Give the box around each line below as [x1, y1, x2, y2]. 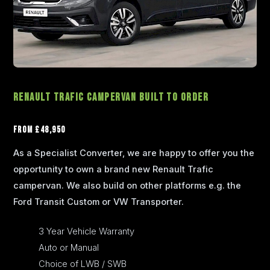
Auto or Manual [36, 242, 99, 254]
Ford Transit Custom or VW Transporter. [13, 196, 184, 208]
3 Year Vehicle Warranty [36, 226, 134, 237]
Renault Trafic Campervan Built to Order [13, 91, 209, 104]
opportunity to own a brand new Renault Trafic [13, 164, 213, 175]
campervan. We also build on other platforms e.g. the [13, 180, 241, 192]
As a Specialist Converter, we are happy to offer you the [13, 148, 254, 159]
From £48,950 [13, 124, 66, 135]
